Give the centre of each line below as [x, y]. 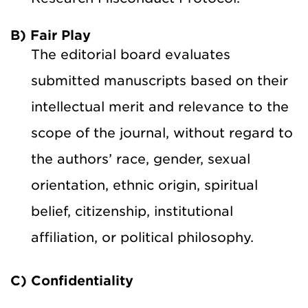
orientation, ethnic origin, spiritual [144, 185]
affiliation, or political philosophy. [142, 237]
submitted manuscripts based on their [159, 80]
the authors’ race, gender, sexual [141, 159]
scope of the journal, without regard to [162, 133]
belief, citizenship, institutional [132, 211]
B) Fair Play [51, 35]
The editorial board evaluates [131, 54]
